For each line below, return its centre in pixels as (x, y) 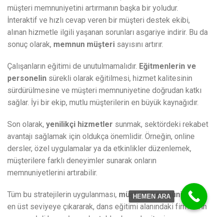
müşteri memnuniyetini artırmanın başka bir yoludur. (93, 8)
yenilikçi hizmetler (79, 124)
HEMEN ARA (152, 196)
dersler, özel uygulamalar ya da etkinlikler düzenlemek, (99, 149)
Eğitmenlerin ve (168, 66)
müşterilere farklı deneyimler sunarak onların (82, 161)
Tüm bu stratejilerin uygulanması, (63, 195)
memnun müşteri (84, 45)
